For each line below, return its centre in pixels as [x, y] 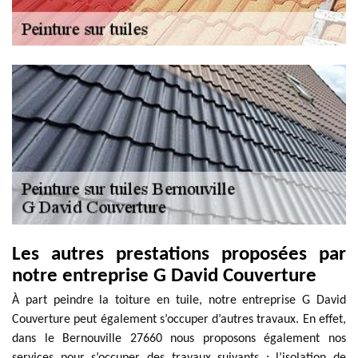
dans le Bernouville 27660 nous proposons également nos [179, 339]
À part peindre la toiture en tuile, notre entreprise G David [179, 300]
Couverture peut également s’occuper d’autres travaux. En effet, [179, 320]
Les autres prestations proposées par [179, 255]
